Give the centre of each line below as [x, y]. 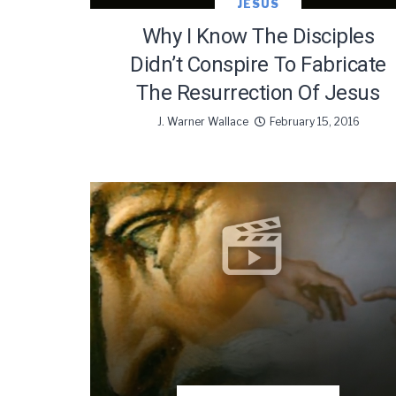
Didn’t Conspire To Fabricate [258, 65]
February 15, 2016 [314, 122]
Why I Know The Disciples [258, 37]
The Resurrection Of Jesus [258, 93]
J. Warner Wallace [202, 122]
